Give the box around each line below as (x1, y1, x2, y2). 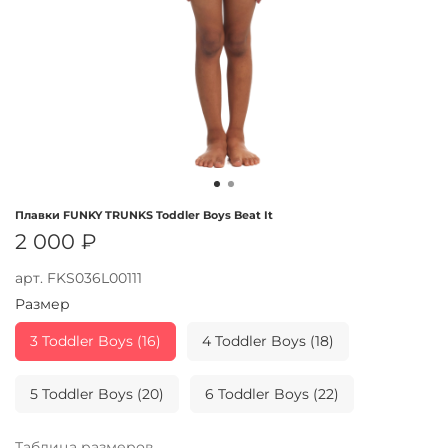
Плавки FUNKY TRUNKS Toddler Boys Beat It (15, 208, 273, 222)
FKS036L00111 (47, 268, 142, 287)
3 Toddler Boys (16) (30, 332, 161, 351)
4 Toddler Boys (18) (201, 332, 334, 351)
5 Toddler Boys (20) (30, 384, 164, 403)
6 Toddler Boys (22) (204, 384, 339, 403)
